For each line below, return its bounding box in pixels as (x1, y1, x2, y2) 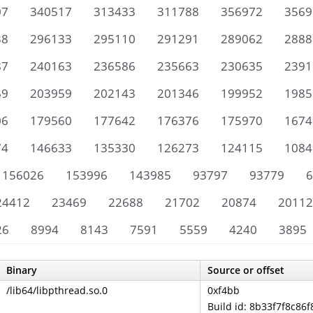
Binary (6, 263, 37, 277)
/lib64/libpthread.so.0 (6, 284, 108, 297)
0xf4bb (208, 284, 240, 297)
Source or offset (208, 263, 284, 277)
